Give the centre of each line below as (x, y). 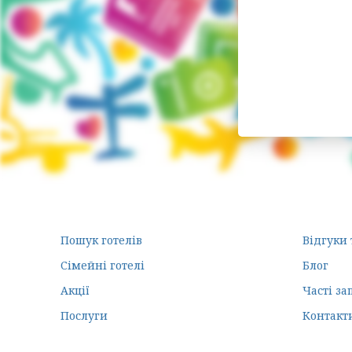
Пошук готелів (101, 240)
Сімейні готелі (103, 265)
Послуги (84, 315)
